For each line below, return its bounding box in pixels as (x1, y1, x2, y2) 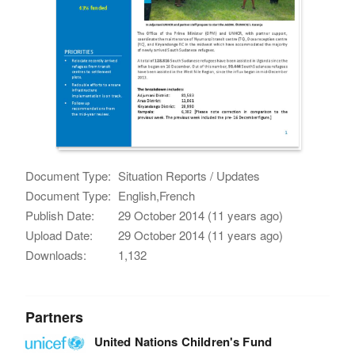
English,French (118, 186, 196, 204)
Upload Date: (25, 226, 94, 243)
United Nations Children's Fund (94, 332, 273, 350)
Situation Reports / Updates (118, 166, 261, 184)
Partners (25, 306, 84, 327)
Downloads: (25, 246, 87, 263)
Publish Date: (25, 206, 95, 223)
